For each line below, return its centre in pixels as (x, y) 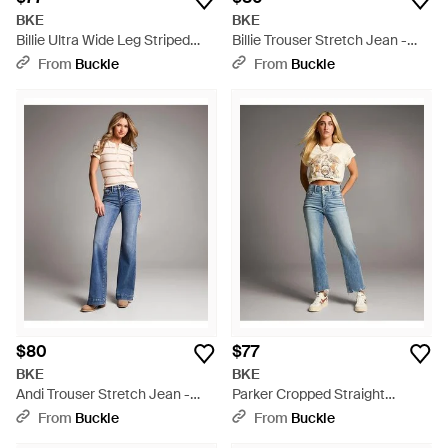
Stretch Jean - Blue (293, 414)
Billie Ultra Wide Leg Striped (103, 40)
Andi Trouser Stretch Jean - (103, 394)
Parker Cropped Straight (308, 394)
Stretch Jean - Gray (79, 60)
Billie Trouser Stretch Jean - (319, 40)
